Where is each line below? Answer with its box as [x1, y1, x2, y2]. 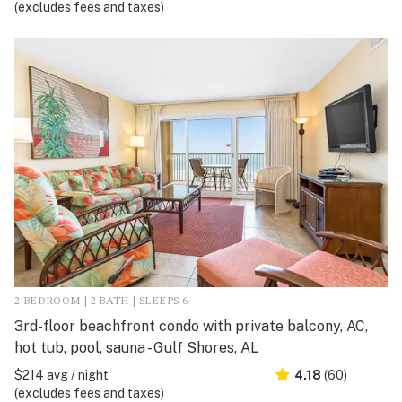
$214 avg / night [14, 367, 109, 382]
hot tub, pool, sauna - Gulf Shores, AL [14, 338, 258, 356]
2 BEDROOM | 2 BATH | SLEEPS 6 [14, 295, 188, 307]
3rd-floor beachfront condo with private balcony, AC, [14, 317, 368, 335]
